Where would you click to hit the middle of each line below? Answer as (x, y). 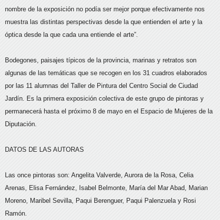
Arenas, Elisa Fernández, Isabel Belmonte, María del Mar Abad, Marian (106, 188)
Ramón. (16, 214)
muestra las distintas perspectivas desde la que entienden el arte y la (104, 22)
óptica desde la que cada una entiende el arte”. (71, 35)
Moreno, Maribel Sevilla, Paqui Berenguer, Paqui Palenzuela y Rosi (100, 201)
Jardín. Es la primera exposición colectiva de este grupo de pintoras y (104, 99)
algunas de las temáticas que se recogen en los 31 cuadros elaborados (106, 73)
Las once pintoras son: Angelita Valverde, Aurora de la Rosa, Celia (99, 175)
